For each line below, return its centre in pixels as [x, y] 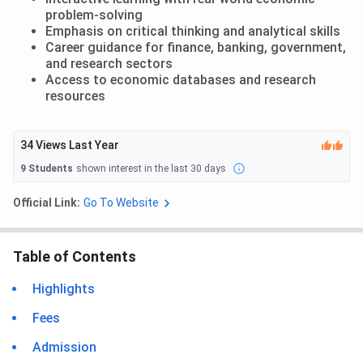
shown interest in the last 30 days [151, 168]
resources [75, 96]
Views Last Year [77, 145]
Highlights [64, 289]
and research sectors [109, 64]
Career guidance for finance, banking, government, [196, 48]
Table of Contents [75, 257]
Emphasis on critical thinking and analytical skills [193, 32]
